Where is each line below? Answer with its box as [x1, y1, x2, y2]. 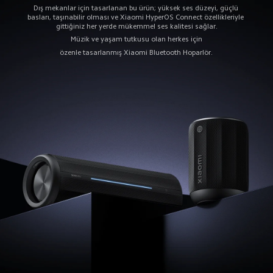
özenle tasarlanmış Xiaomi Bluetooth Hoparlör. [60, 48, 213, 56]
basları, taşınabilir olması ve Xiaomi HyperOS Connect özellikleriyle [27, 13, 246, 21]
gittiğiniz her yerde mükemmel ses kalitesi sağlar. [55, 23, 218, 30]
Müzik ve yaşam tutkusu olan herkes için [70, 35, 202, 43]
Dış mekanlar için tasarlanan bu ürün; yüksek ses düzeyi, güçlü [33, 4, 240, 12]
